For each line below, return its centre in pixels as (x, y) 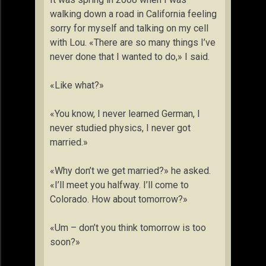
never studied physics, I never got (120, 128)
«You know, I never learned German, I (125, 114)
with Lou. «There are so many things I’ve (133, 42)
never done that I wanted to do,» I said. (130, 57)
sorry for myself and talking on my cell (129, 28)
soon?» (65, 242)
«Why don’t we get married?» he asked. (130, 171)
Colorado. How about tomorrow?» (119, 199)
